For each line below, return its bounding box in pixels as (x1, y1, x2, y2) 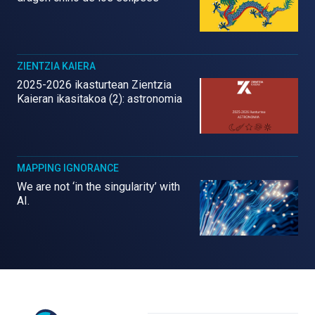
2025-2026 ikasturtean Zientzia (17, 78, 172, 92)
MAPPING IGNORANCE (17, 162, 119, 174)
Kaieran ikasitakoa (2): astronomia (17, 92, 182, 106)
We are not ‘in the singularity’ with (17, 180, 180, 193)
